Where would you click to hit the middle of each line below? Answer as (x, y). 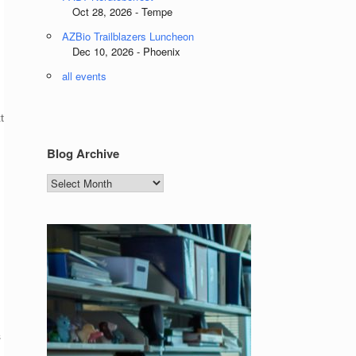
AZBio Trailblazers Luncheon (128, 36)
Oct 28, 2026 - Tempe (110, 12)
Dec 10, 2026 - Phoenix (114, 51)
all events (85, 76)
